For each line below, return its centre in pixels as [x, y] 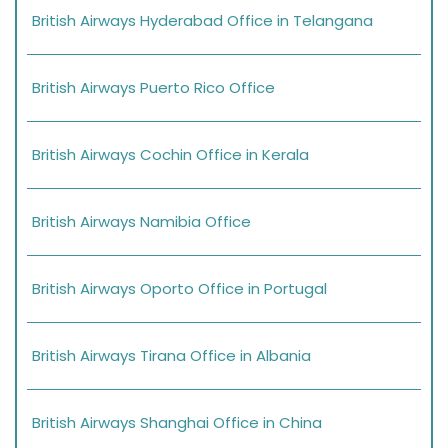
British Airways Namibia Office [141, 221]
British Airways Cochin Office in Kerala [170, 154]
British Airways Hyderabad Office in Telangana [202, 20]
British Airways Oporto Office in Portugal [179, 288]
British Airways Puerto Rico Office [153, 87]
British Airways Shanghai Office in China [177, 422]
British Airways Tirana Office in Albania [171, 355]
